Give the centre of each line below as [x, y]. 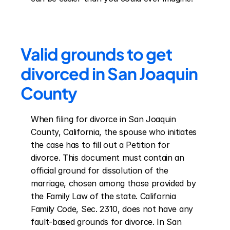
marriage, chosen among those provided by [113, 183]
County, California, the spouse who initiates [114, 132]
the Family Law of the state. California [103, 196]
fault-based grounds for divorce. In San [106, 222]
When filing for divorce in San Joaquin [103, 119]
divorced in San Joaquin [109, 73]
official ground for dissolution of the [100, 170]
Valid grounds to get [96, 54]
